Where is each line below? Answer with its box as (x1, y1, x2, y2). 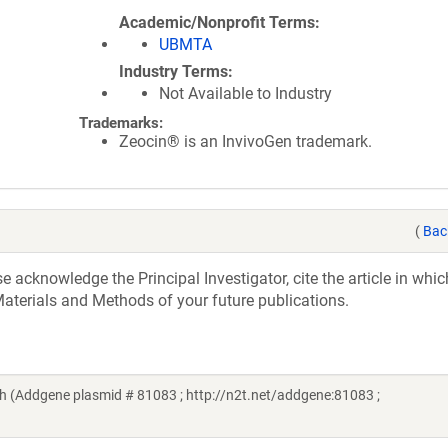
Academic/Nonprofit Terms (119, 13, 315, 32)
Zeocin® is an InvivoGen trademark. (119, 132, 372, 151)
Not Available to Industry (159, 84, 332, 103)
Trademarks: (79, 114, 163, 132)
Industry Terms (119, 62, 228, 81)
